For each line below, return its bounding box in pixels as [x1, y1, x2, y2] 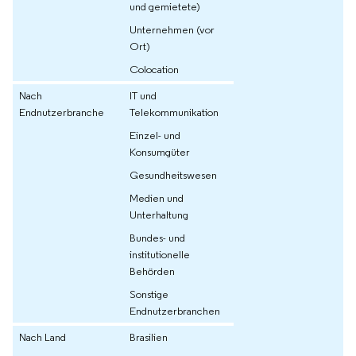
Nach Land [19, 330, 66, 345]
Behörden [130, 264, 175, 279]
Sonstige [130, 287, 168, 302]
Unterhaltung [130, 207, 188, 222]
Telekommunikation [130, 105, 219, 120]
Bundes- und [130, 230, 185, 246]
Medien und [130, 191, 184, 206]
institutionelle [130, 247, 190, 262]
